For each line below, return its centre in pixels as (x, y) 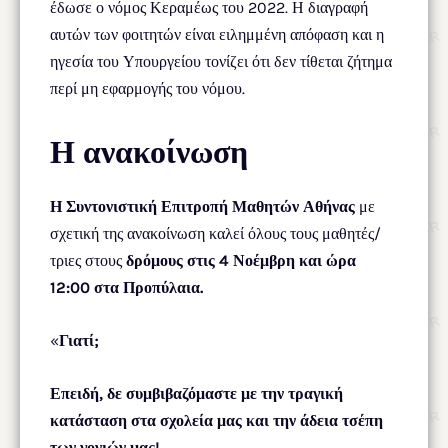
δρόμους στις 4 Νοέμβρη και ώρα (241, 260)
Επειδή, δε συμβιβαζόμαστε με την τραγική (196, 393)
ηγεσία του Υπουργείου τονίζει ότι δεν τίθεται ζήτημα (221, 61)
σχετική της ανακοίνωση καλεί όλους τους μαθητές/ (215, 233)
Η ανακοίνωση (149, 152)
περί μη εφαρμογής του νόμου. (147, 88)
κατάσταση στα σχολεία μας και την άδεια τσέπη (216, 420)
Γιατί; (79, 340)
